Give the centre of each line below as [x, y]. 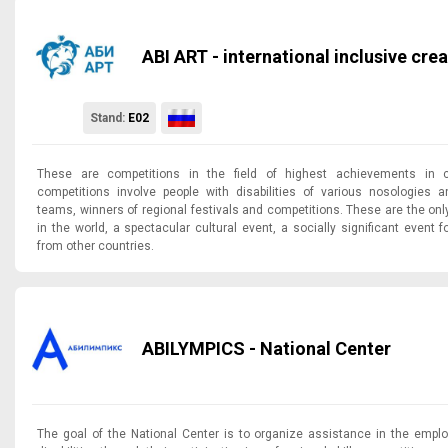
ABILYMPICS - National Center [266, 348]
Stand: [108, 118]
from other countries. [95, 246]
